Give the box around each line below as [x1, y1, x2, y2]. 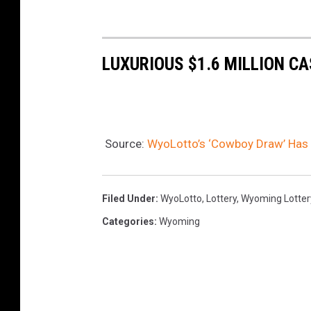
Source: [102, 136, 147, 151]
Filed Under [102, 192, 155, 204]
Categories [102, 215, 154, 227]
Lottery [206, 192, 237, 204]
